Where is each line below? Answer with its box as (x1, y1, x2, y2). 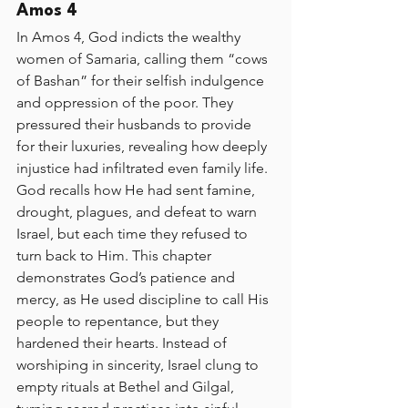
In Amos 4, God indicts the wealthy (16, 28, 244, 46)
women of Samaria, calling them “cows (16, 50, 271, 67)
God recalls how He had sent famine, (16, 181, 259, 199)
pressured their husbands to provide (16, 116, 255, 133)
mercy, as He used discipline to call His (16, 291, 272, 308)
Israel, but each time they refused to (16, 225, 251, 242)
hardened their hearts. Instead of (16, 334, 230, 352)
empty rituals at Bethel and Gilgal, (16, 378, 238, 395)
